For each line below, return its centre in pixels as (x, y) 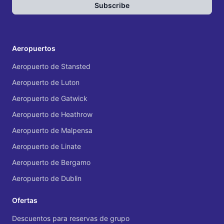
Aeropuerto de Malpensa (52, 130)
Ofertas (25, 200)
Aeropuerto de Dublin (47, 178)
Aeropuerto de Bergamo (51, 162)
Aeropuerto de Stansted (51, 66)
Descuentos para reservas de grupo (71, 218)
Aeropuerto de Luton (46, 82)
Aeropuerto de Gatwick (50, 98)
